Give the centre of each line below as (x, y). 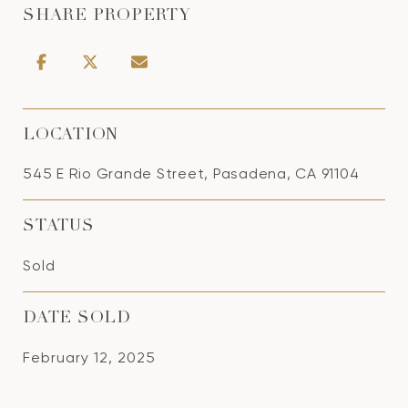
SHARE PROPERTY (107, 16)
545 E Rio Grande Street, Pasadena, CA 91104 (191, 173)
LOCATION (71, 136)
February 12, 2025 (89, 357)
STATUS (59, 227)
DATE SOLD (77, 319)
